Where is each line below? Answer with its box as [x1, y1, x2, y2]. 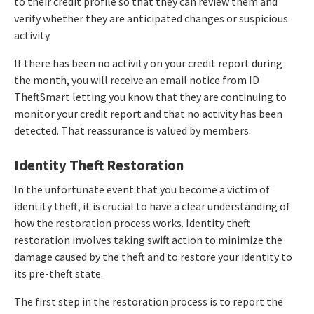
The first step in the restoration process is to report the [14, 294, 283, 308]
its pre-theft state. [14, 266, 103, 280]
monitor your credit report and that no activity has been [14, 106, 282, 121]
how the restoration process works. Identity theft [14, 215, 250, 230]
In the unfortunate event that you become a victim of [14, 182, 270, 196]
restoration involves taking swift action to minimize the [14, 232, 282, 247]
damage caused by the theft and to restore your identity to [14, 249, 292, 264]
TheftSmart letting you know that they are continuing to [14, 89, 287, 104]
